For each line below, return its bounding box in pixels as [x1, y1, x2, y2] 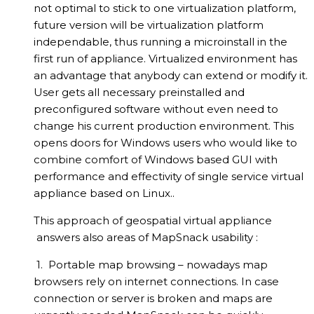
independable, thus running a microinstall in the [34, 35, 287, 49]
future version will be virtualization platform [34, 18, 264, 32]
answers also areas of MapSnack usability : [34, 231, 258, 245]
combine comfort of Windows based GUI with [34, 153, 278, 167]
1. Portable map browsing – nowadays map [34, 258, 268, 272]
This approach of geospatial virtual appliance [34, 214, 272, 228]
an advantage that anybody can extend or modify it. [34, 69, 308, 83]
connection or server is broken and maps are [34, 292, 273, 306]
